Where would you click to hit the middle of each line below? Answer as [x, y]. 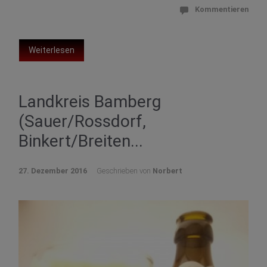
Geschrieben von [125, 171]
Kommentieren [222, 10]
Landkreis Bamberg [90, 102]
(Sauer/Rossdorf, [82, 122]
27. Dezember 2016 [53, 171]
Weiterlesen [52, 50]
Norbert [167, 171]
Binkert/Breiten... [81, 141]
